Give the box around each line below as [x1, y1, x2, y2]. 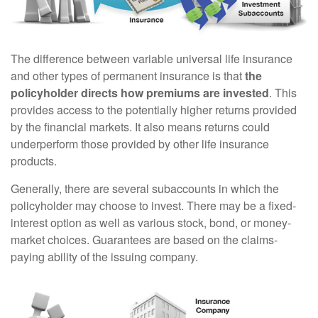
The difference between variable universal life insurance [11, 50, 292, 67]
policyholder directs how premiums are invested [11, 84, 269, 102]
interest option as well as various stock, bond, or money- [11, 214, 291, 231]
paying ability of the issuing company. [11, 248, 198, 265]
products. [11, 153, 57, 170]
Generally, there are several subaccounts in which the [11, 180, 279, 197]
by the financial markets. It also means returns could [11, 119, 270, 136]
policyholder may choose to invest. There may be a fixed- [11, 197, 296, 214]
